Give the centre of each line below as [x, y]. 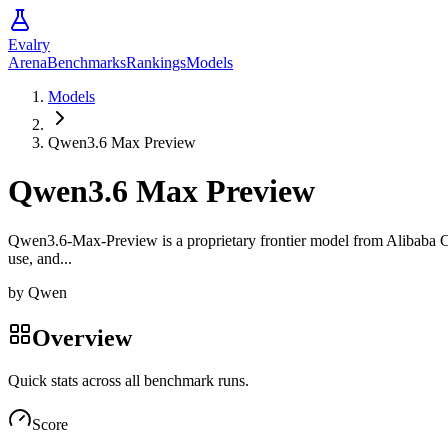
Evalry [29, 44]
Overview [82, 337]
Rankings [156, 62]
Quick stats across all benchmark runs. [128, 380]
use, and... [40, 258]
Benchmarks [86, 62]
